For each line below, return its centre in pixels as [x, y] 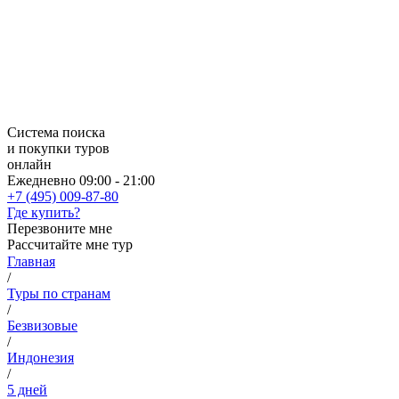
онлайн [29, 164]
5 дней [27, 390]
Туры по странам [59, 293]
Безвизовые [42, 326]
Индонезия [41, 358]
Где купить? [44, 212]
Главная [31, 261]
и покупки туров [58, 148]
